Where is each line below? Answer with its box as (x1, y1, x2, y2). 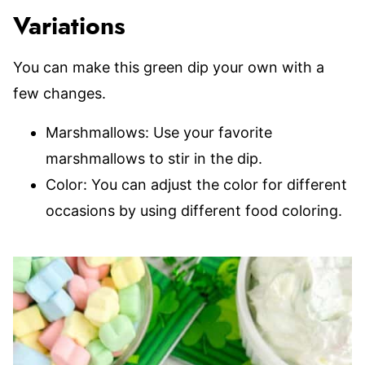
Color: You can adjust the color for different (46, 176, 347, 193)
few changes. (13, 85, 106, 102)
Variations (13, 15, 125, 39)
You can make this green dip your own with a (13, 59, 324, 76)
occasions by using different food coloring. (46, 202, 342, 219)
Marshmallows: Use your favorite (46, 124, 272, 141)
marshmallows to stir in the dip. (46, 150, 262, 167)
